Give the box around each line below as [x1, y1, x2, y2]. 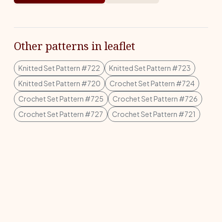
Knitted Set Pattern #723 [109, 63, 191, 72]
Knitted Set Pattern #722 [18, 63, 100, 72]
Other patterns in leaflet [14, 38, 135, 53]
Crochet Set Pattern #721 [112, 109, 196, 118]
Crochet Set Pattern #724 [110, 78, 195, 88]
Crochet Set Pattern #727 [18, 109, 103, 118]
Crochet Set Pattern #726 [112, 94, 198, 103]
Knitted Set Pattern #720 [18, 78, 101, 88]
